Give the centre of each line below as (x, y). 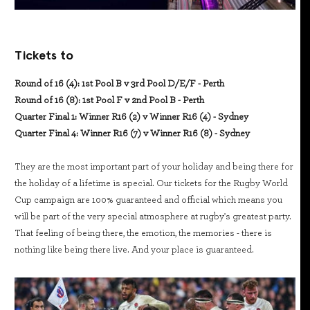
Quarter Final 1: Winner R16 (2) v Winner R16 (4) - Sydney (131, 117)
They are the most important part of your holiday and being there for (154, 166)
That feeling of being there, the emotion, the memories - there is (143, 233)
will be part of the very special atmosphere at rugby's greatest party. (153, 216)
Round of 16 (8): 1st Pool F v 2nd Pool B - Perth (109, 100)
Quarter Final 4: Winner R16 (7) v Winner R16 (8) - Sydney (132, 133)
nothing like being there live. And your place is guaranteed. (134, 249)
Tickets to (44, 55)
